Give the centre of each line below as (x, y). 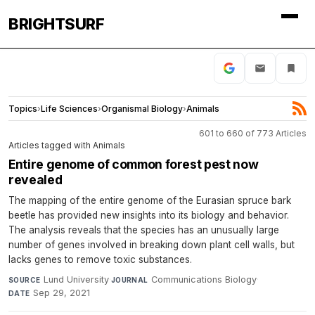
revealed (36, 179)
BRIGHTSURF (56, 24)
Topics (23, 108)
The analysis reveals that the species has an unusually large (144, 230)
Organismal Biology (142, 108)
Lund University (76, 279)
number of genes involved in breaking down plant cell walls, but (152, 244)
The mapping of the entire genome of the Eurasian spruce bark (150, 200)
